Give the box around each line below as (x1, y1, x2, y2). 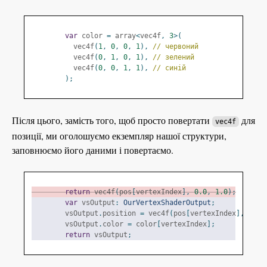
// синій (153, 64, 186, 72)
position (103, 209, 140, 218)
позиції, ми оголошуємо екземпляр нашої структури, (12, 129, 226, 142)
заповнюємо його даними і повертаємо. (12, 144, 173, 156)
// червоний (153, 42, 198, 51)
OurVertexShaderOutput (123, 198, 211, 207)
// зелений (153, 53, 194, 61)
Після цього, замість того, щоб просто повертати (12, 114, 212, 126)
